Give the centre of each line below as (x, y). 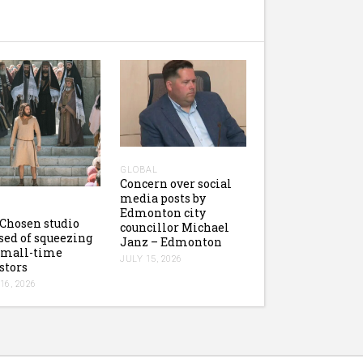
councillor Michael (175, 228)
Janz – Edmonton (171, 242)
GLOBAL (139, 170)
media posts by (163, 199)
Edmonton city (163, 213)
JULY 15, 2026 (151, 259)
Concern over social (176, 184)
